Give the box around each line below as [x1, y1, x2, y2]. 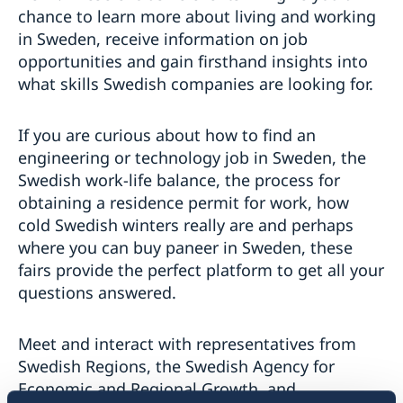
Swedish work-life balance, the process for [18, 168, 340, 191]
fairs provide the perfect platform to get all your [18, 258, 384, 281]
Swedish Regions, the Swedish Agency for [18, 354, 335, 377]
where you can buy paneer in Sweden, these [18, 236, 353, 258]
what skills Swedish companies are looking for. [18, 72, 373, 94]
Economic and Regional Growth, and [18, 377, 296, 399]
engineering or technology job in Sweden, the [18, 146, 366, 168]
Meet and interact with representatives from [18, 332, 356, 354]
